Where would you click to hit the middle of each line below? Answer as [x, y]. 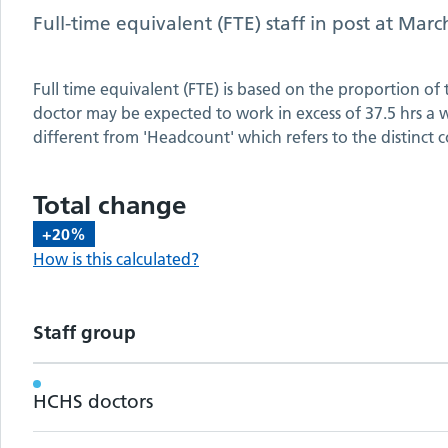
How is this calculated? [116, 258]
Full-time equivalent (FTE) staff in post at [213, 23]
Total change [109, 204]
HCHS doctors [93, 401]
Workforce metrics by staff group [211, 378]
